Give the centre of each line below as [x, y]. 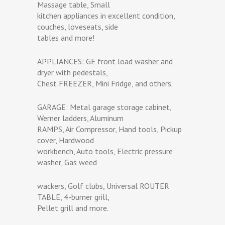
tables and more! [66, 37]
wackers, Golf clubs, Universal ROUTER [103, 186]
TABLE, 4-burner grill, [73, 197]
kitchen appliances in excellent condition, [106, 15]
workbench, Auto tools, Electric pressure [105, 151]
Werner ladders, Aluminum [80, 118]
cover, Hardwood [66, 140]
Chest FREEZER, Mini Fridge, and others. [105, 83]
